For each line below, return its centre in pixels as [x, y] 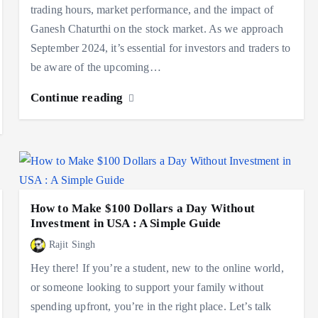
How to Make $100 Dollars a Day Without [142, 208]
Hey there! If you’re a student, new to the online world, [157, 268]
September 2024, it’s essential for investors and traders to [160, 48]
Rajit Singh [72, 244]
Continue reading [78, 97]
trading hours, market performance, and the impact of [152, 9]
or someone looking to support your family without [147, 287]
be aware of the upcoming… [95, 67]
